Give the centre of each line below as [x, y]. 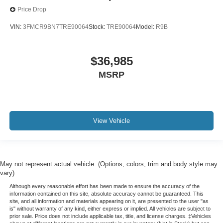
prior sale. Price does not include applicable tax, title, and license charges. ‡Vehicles [110, 216]
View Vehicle [111, 120]
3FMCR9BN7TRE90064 [56, 27]
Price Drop [32, 10]
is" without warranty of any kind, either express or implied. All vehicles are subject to [110, 208]
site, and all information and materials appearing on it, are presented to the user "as [109, 201]
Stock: [98, 27]
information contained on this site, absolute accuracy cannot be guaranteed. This [106, 193]
